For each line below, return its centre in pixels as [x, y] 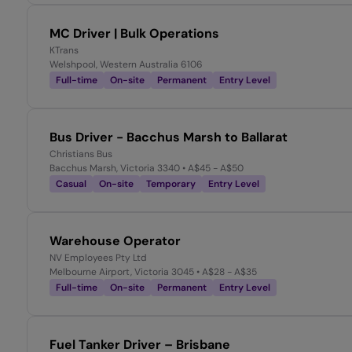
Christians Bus [81, 154]
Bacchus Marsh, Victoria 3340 [115, 169]
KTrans [64, 51]
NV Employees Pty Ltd [98, 258]
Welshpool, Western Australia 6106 [126, 65]
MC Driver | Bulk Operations [134, 34]
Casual [71, 184]
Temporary [171, 184]
